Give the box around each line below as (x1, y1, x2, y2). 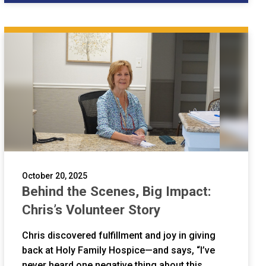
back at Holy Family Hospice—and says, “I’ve (22, 245, 216, 256)
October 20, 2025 (22, 171, 88, 181)
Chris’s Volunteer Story (22, 202, 161, 218)
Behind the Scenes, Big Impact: (22, 183, 212, 199)
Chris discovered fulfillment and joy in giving (22, 230, 216, 242)
